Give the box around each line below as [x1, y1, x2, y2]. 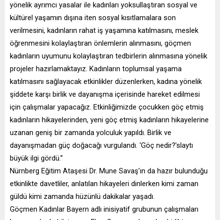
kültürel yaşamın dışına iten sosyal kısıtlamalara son [10, 13, 176, 22]
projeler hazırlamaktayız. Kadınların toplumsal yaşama [10, 64, 182, 73]
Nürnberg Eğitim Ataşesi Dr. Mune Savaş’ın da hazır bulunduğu [10, 166, 208, 175]
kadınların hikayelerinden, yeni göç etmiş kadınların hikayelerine [10, 115, 209, 124]
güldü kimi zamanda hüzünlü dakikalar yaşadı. [10, 192, 155, 201]
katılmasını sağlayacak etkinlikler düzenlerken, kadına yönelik [10, 77, 202, 86]
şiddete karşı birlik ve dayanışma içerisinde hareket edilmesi [10, 89, 200, 99]
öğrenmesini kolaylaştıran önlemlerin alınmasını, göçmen [10, 38, 191, 48]
